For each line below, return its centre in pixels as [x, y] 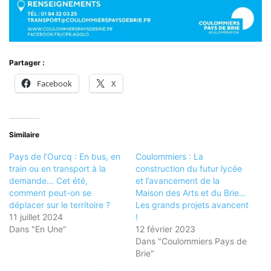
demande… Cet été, [48, 181]
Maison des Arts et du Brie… [191, 193]
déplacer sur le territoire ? [60, 205]
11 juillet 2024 [36, 217]
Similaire [24, 135]
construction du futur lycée [189, 169]
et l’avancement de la [178, 181]
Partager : [27, 63]
